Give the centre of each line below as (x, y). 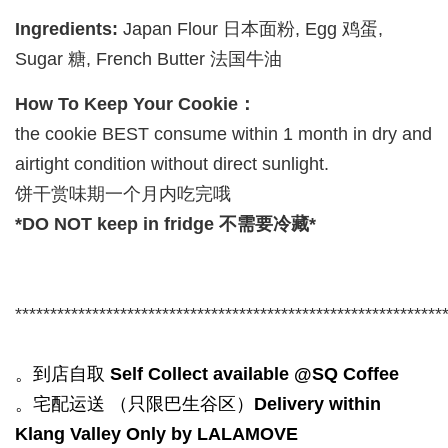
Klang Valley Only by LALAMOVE (156, 434)
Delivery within (317, 404)
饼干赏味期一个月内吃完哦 (123, 194)
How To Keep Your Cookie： (135, 104)
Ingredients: (66, 29)
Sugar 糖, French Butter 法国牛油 (148, 59)
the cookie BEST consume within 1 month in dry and (223, 134)
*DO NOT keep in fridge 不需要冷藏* (165, 224)
